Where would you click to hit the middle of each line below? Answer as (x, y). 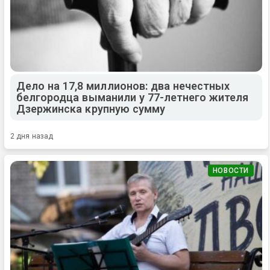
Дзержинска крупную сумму (91, 108)
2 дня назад (32, 136)
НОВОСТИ (231, 170)
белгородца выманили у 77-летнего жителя (133, 97)
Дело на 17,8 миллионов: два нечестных (123, 86)
